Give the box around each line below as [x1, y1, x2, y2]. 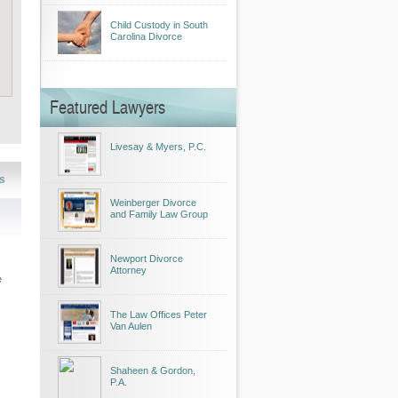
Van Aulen [110, 321, 152, 331]
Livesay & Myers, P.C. [110, 141, 206, 152]
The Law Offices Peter [110, 309, 207, 320]
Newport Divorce [110, 253, 183, 264]
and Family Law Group [110, 209, 208, 219]
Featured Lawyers [50, 94, 165, 119]
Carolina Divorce [110, 31, 182, 42]
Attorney [110, 265, 147, 275]
